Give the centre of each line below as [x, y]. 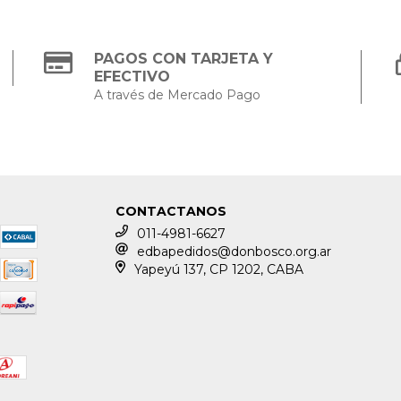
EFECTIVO [132, 77]
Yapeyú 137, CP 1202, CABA [218, 270]
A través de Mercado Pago [178, 95]
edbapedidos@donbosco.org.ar [235, 252]
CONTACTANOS [171, 212]
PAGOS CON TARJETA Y [184, 59]
